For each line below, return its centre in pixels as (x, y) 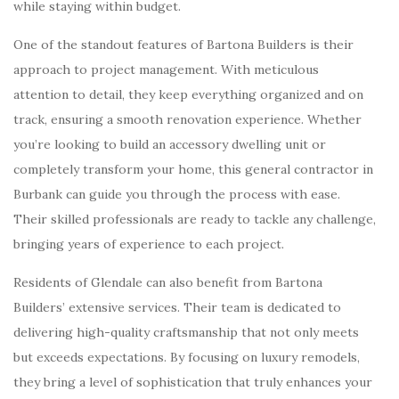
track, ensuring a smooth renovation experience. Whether (187, 119)
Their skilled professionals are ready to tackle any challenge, (195, 219)
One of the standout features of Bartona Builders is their (183, 45)
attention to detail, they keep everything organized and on (188, 94)
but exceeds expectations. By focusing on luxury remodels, (187, 357)
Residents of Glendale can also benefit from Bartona (168, 282)
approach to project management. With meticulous (166, 69)
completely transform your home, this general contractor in (193, 169)
